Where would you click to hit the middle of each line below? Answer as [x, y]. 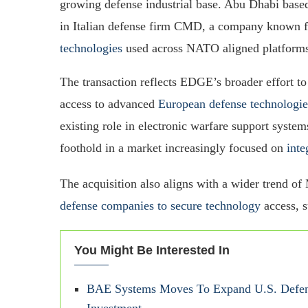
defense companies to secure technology [160, 205]
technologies [91, 48]
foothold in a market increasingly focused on [173, 147]
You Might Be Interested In [152, 250]
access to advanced [109, 103]
